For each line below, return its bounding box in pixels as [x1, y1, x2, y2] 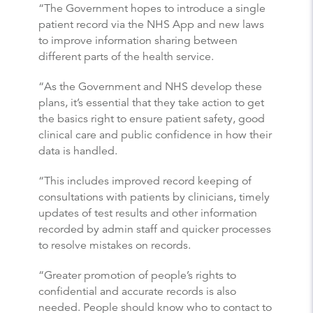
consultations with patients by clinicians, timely [38, 189, 270, 204]
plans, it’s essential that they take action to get [38, 95, 264, 110]
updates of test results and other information [38, 205, 257, 220]
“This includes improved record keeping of [38, 173, 252, 188]
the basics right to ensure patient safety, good [38, 111, 265, 126]
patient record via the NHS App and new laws [38, 17, 264, 31]
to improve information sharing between [38, 33, 238, 48]
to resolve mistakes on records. [38, 238, 191, 252]
